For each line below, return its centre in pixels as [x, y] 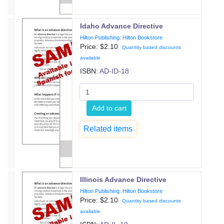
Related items [108, 129]
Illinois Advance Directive [123, 179]
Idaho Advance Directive [122, 26]
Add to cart [109, 108]
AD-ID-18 [114, 71]
